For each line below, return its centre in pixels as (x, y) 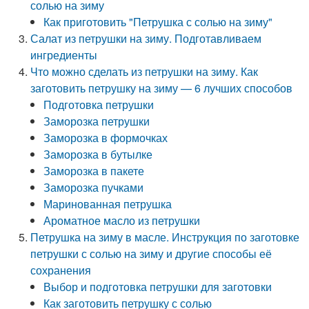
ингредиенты (64, 55)
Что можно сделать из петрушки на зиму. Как (144, 71)
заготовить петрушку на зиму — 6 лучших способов (162, 88)
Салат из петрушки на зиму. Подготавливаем (146, 38)
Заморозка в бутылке (98, 154)
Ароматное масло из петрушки (122, 220)
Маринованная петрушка (108, 204)
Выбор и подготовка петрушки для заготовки (158, 287)
